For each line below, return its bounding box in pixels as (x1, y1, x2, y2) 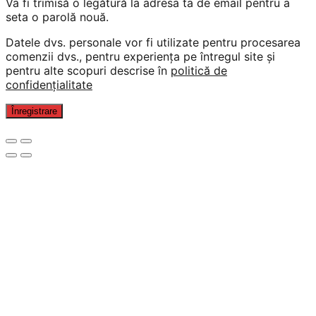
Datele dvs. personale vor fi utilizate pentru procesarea (6, 35, 300, 49)
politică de (171, 63, 227, 78)
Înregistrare (11, 105, 57, 116)
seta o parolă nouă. (6, 9, 109, 24)
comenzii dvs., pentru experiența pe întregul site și (6, 49, 275, 63)
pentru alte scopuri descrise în (6, 63, 171, 78)
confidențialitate (6, 77, 92, 92)
